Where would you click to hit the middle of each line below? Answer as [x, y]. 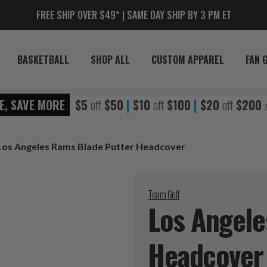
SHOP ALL [110, 60]
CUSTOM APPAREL [188, 60]
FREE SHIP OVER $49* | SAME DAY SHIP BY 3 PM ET [133, 15]
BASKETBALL [43, 60]
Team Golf [164, 194]
